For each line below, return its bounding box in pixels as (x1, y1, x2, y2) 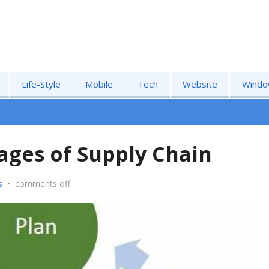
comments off (15, 178, 70, 189)
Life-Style (22, 78, 61, 90)
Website (183, 78, 217, 90)
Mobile (85, 78, 113, 90)
